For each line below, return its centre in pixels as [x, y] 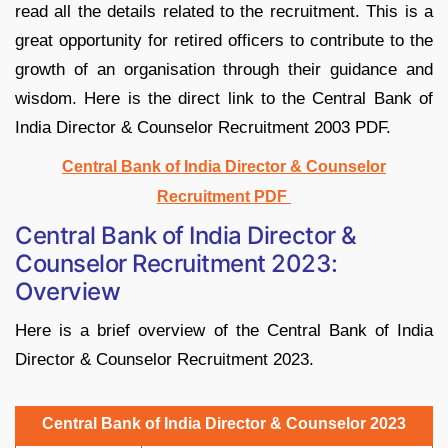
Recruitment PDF [224, 196]
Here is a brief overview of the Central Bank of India [224, 330]
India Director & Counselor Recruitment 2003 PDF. [203, 127]
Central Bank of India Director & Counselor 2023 [224, 423]
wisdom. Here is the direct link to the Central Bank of [224, 98]
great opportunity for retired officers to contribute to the [224, 40]
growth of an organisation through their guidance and [224, 69]
